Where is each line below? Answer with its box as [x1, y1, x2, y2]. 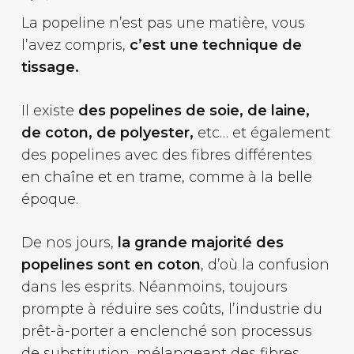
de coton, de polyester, [21, 123, 194, 141]
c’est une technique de [129, 36, 302, 54]
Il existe [21, 101, 78, 119]
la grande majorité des [117, 233, 284, 251]
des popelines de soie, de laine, [77, 101, 310, 119]
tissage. [21, 58, 79, 76]
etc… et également [193, 123, 330, 141]
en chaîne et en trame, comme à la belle [21, 168, 312, 186]
